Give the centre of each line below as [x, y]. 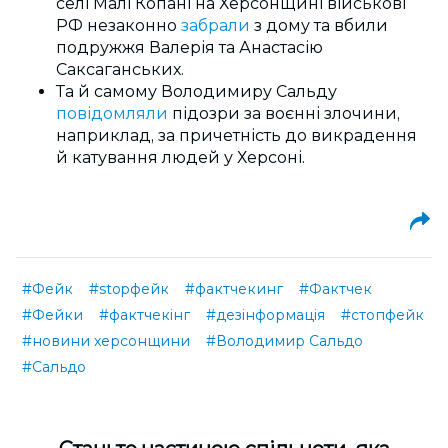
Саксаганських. [120, 69]
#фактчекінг [144, 314]
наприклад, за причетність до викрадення [236, 135]
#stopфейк [129, 288]
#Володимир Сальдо [284, 340]
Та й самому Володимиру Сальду [196, 91]
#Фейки [52, 314]
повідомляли [114, 113]
